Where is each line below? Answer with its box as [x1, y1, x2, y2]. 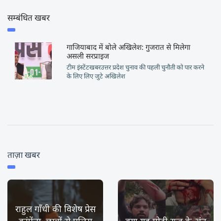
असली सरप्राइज [66, 51, 109, 61]
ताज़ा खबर [7, 149, 40, 160]
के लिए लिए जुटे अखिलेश [66, 72, 125, 80]
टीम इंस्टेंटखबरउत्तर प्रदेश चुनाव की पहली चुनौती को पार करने [66, 63, 204, 72]
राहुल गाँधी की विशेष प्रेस [15, 203, 96, 215]
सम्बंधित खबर [7, 12, 50, 23]
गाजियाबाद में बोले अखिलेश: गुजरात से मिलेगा [66, 42, 190, 52]
